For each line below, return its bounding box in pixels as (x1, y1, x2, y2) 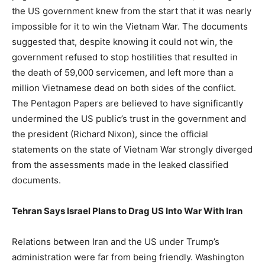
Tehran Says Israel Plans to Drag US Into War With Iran (12, 205, 243, 216)
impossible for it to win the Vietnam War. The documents (12, 20, 248, 32)
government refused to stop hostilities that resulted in (12, 51, 238, 63)
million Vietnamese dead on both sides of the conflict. (12, 82, 236, 93)
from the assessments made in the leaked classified (12, 159, 228, 170)
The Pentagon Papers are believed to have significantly (12, 97, 243, 109)
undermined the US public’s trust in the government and (12, 112, 246, 124)
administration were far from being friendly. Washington (12, 251, 244, 263)
